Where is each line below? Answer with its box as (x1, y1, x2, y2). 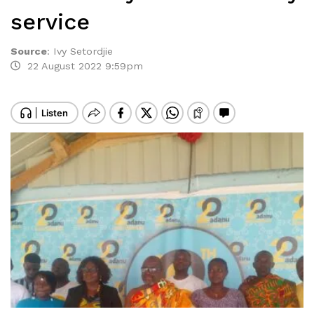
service (11, 8, 90, 35)
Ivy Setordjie (53, 46, 113, 57)
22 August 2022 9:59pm (20, 60, 143, 71)
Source (11, 46, 47, 57)
